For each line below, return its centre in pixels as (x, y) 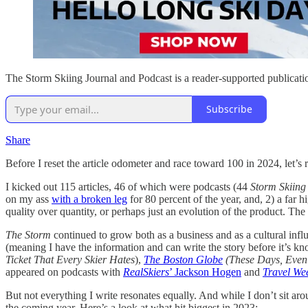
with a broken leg (89, 199)
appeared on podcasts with (64, 272)
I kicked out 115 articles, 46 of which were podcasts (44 (128, 186)
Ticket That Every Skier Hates (70, 259)
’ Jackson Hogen (205, 272)
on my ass (29, 199)
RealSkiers (146, 272)
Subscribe (229, 109)
